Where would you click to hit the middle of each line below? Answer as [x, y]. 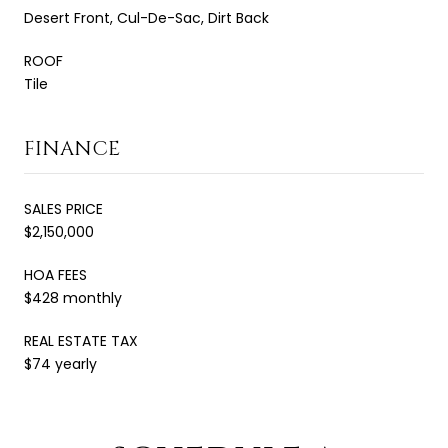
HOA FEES [55, 274]
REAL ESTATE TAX [81, 340]
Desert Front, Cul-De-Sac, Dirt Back [146, 17]
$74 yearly [60, 363]
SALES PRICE [63, 208]
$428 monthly [73, 297]
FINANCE [72, 148]
